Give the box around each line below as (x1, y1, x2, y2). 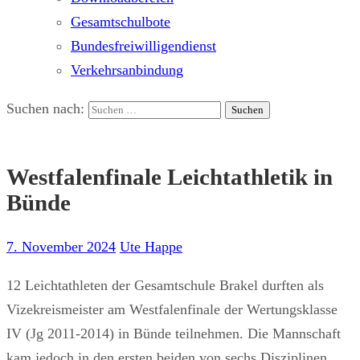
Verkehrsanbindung (71, 62, 183, 78)
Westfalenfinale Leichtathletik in (6, 164, 333, 190)
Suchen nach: (6, 100, 84, 117)
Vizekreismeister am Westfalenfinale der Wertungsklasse (6, 301, 337, 318)
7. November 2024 (6, 239, 116, 256)
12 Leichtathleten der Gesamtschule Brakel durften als (6, 277, 324, 294)
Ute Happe (120, 239, 182, 256)
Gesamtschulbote (71, 14, 170, 30)
